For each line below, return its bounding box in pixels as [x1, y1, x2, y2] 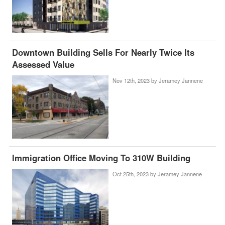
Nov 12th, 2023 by [112, 76, 159, 84]
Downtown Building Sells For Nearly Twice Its [12, 46, 195, 58]
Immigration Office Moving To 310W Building [12, 152, 191, 164]
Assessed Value [12, 58, 75, 70]
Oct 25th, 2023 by [112, 170, 158, 178]
